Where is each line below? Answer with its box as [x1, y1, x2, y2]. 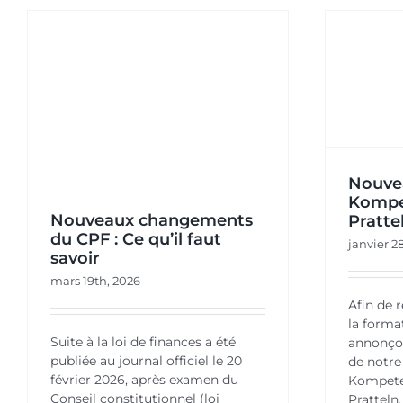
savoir [49, 248, 100, 269]
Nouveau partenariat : [106, 61, 284, 82]
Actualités [166, 120, 225, 135]
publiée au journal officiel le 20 [49, 353, 242, 370]
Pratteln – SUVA [131, 97, 259, 118]
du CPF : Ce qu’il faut [49, 229, 221, 250]
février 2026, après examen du [49, 372, 238, 389]
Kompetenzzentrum [113, 79, 278, 100]
